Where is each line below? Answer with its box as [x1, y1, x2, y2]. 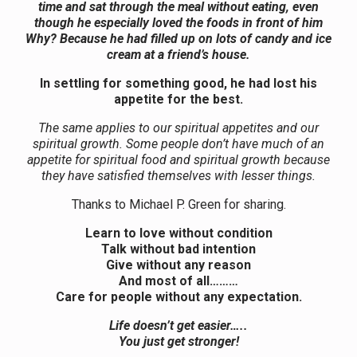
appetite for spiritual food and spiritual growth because [27, 151, 330, 167]
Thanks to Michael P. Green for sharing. [71, 196, 286, 212]
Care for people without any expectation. [55, 288, 302, 304]
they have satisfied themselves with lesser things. [41, 167, 316, 183]
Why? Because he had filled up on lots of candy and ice [25, 30, 331, 46]
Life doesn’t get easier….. [109, 317, 248, 333]
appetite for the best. [114, 91, 243, 107]
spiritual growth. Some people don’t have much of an [33, 135, 324, 151]
